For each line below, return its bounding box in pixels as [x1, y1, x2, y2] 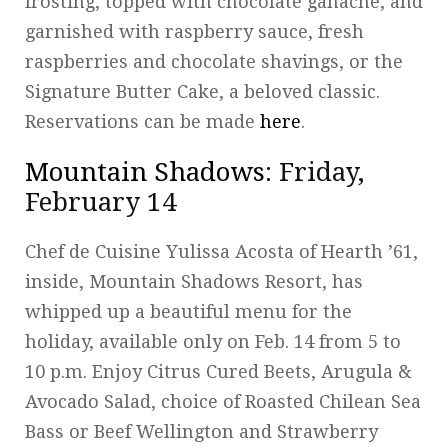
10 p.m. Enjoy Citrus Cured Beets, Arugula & [25, 360, 412, 382]
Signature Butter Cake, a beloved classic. [25, 80, 380, 102]
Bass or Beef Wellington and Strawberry [25, 420, 378, 442]
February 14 [25, 186, 177, 217]
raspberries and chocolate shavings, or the [25, 50, 403, 72]
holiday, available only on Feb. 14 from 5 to [25, 330, 401, 352]
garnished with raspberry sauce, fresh [25, 20, 364, 42]
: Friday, [265, 156, 364, 187]
